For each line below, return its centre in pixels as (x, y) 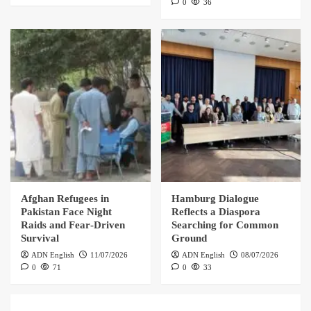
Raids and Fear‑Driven (73, 225)
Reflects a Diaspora (216, 211)
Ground (189, 238)
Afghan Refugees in (65, 198)
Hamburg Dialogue (215, 198)
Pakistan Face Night (66, 211)
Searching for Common (225, 225)
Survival (40, 238)
